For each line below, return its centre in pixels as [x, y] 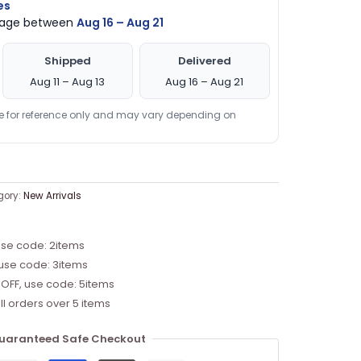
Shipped [67, 60]
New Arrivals [52, 195]
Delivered [204, 60]
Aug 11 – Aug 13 [68, 81]
